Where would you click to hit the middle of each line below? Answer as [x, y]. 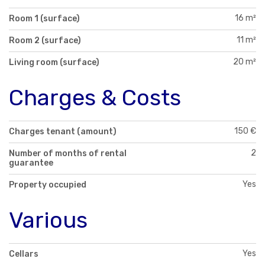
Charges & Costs [95, 97]
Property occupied [48, 185]
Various [48, 220]
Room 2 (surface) [45, 40]
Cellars [24, 254]
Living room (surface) [54, 62]
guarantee [31, 163]
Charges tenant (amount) [63, 131]
